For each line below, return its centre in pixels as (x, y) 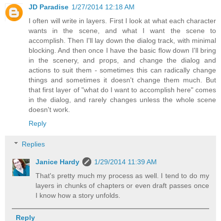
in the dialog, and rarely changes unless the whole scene (122, 100)
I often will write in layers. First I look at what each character (122, 21)
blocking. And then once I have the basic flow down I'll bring (122, 51)
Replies (34, 144)
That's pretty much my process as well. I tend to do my (122, 175)
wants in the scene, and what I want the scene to (122, 31)
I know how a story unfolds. (78, 195)
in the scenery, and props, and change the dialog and (122, 60)
